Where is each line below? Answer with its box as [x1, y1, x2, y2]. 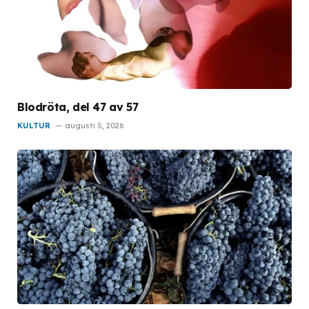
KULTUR [17, 121, 50, 131]
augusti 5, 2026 [65, 121, 123, 131]
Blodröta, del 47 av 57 [17, 100, 139, 114]
